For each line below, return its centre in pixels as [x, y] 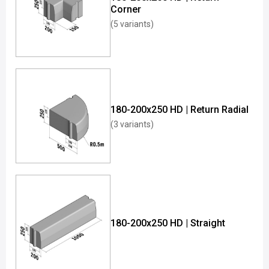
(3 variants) [132, 124]
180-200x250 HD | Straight [168, 223]
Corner [126, 9]
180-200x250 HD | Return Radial [180, 110]
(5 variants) [132, 24]
